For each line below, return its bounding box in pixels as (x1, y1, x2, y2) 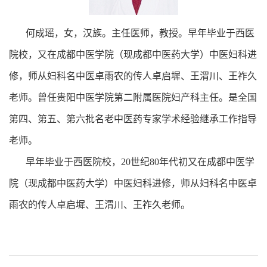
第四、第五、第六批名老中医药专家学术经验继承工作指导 (9, 113, 257, 124)
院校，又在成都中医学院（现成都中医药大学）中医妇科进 (9, 49, 257, 60)
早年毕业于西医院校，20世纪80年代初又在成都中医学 (9, 156, 254, 167)
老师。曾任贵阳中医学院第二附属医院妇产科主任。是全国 (9, 92, 257, 103)
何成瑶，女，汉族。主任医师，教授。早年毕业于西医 (9, 27, 254, 38)
